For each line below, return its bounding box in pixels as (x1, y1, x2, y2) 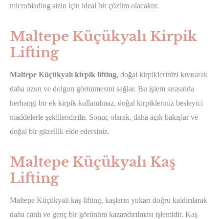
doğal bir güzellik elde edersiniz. (10, 127, 109, 135)
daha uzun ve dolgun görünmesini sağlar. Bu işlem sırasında (10, 84, 194, 93)
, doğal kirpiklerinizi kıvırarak (116, 70, 208, 79)
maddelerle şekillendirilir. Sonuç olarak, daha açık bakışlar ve (10, 112, 198, 121)
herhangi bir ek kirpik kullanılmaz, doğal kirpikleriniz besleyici (10, 98, 203, 107)
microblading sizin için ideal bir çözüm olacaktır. (10, 1, 159, 10)
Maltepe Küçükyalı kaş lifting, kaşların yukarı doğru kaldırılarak (10, 196, 207, 204)
